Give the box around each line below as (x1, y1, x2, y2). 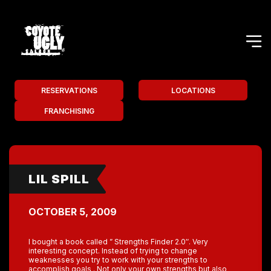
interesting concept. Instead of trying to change (28, 246, 197, 255)
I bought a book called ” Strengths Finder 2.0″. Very (28, 237, 208, 246)
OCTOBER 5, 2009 (28, 206, 117, 218)
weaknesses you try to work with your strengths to (28, 255, 207, 264)
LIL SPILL (28, 172, 90, 186)
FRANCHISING (44, 106, 94, 116)
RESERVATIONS (41, 85, 97, 95)
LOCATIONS (171, 85, 215, 95)
